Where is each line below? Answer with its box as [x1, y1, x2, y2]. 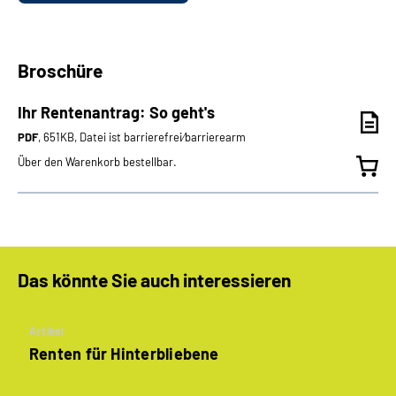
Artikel [29, 324, 65, 337]
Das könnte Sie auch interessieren [18, 269, 291, 291]
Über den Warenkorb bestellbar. [18, 155, 177, 169]
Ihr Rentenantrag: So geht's [18, 103, 215, 122]
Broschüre [18, 59, 103, 81]
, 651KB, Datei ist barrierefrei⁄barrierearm [38, 130, 246, 144]
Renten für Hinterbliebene [29, 344, 219, 363]
